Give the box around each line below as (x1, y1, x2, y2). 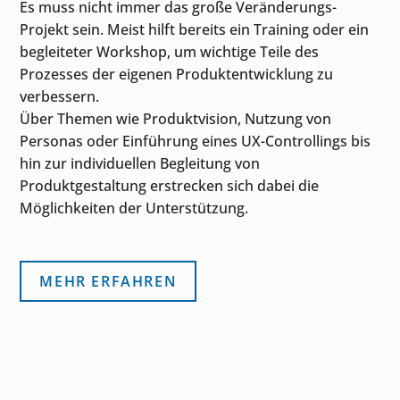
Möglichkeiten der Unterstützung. (20, 197, 249, 218)
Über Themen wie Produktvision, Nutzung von (20, 108, 332, 129)
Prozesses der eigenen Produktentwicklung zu (20, 63, 334, 84)
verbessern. (20, 86, 100, 106)
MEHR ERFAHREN (39, 271, 178, 291)
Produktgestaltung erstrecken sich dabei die (20, 175, 320, 196)
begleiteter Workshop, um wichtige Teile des (20, 41, 320, 62)
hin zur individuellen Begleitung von (20, 153, 261, 173)
